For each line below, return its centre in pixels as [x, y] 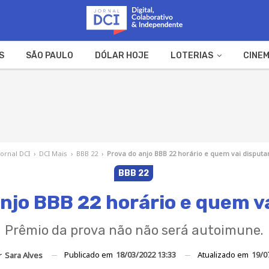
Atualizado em [224, 254]
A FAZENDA [95, 84]
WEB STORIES [169, 84]
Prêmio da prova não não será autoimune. [134, 230]
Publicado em [89, 254]
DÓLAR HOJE [122, 55]
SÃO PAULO [49, 55]
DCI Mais [53, 153]
